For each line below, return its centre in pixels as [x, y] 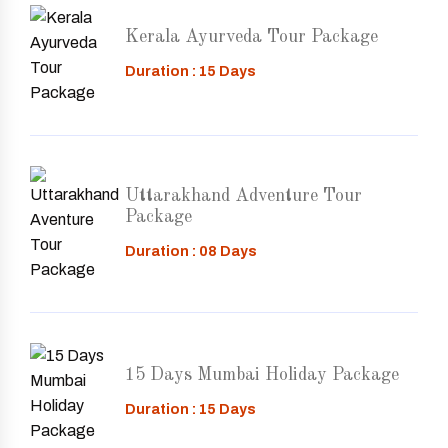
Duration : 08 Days [191, 251]
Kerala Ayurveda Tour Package [251, 37]
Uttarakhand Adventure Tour [243, 195]
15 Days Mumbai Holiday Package [262, 375]
